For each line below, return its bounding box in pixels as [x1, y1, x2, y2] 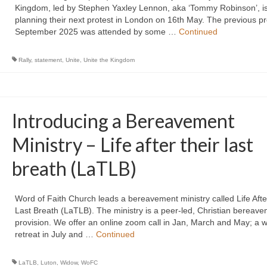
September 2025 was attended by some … [14, 26, 179, 36]
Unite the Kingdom [83, 56, 135, 63]
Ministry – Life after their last [11, 132, 253, 156]
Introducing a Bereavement [11, 108, 235, 132]
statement [34, 56, 62, 63]
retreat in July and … [14, 229, 96, 239]
